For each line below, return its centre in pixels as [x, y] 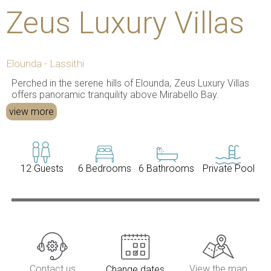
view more [31, 112]
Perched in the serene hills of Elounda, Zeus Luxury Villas [130, 83]
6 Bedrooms [104, 169]
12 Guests [42, 169]
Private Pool [229, 169]
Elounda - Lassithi [45, 63]
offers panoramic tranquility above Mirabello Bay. [115, 95]
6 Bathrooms [167, 169]
